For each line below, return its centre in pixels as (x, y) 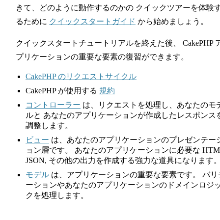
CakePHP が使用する (62, 90)
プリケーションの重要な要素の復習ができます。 (102, 56)
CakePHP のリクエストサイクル (81, 76)
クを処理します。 (57, 195)
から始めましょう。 (172, 21)
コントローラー (53, 105)
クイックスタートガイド (92, 21)
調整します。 (49, 125)
